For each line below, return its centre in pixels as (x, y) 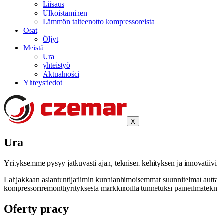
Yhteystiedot (43, 83)
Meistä (33, 48)
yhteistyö (56, 65)
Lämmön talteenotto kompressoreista (99, 22)
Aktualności (61, 74)
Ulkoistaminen (65, 13)
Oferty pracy (36, 209)
